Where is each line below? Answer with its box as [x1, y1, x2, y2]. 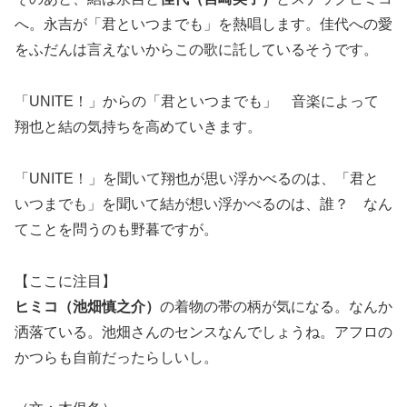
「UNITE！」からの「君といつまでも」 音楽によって [15, 94, 379, 110]
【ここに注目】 [15, 273, 116, 289]
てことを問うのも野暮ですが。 [15, 221, 218, 237]
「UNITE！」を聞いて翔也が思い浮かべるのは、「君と [15, 170, 379, 186]
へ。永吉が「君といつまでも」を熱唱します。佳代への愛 [15, 16, 392, 33]
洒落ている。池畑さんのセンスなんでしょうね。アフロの [15, 323, 392, 340]
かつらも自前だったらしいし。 [15, 349, 218, 365]
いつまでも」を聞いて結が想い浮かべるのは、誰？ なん [15, 195, 392, 212]
